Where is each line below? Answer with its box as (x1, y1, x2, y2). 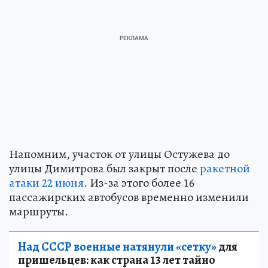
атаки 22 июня (9, 174, 84, 191)
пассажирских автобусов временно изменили (9, 188, 249, 205)
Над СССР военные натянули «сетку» (18, 238, 217, 255)
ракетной (200, 160, 250, 176)
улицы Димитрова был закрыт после (9, 160, 200, 176)
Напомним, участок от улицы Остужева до (9, 145, 230, 162)
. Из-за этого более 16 (84, 174, 194, 191)
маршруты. (9, 203, 68, 220)
